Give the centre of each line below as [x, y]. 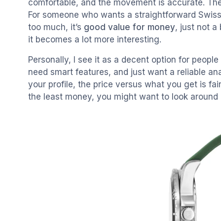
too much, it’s [56, 27]
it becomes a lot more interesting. [95, 40]
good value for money [129, 27]
